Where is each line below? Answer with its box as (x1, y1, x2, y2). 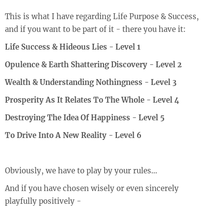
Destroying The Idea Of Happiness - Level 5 (5, 113, 165, 122)
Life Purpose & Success (113, 12, 196, 21)
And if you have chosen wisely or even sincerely (5, 184, 179, 193)
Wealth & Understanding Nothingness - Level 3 (5, 78, 176, 87)
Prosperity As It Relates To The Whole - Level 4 (5, 95, 179, 105)
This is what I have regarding (5, 12, 111, 21)
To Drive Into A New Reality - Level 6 (5, 131, 141, 140)
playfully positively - (5, 196, 81, 206)
